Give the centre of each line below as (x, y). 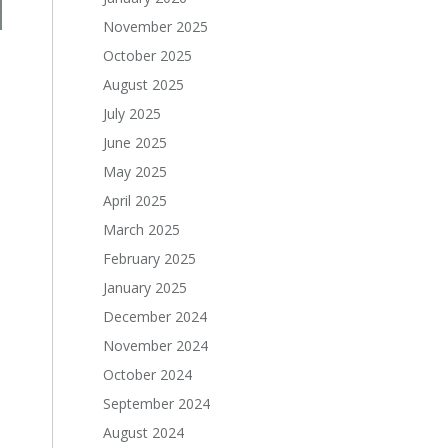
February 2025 (149, 258)
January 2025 (145, 287)
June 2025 (135, 142)
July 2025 (132, 113)
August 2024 (143, 432)
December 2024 (155, 316)
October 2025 (147, 55)
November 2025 (155, 26)
